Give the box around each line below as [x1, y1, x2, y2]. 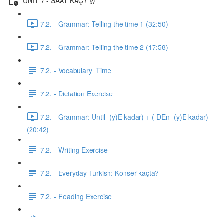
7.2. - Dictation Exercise [40, 88, 113, 98]
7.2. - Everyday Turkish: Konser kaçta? [40, 168, 159, 178]
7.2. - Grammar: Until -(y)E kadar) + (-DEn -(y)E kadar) [40, 111, 208, 122]
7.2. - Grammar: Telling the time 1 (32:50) [40, 18, 168, 29]
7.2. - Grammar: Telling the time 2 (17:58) [40, 42, 168, 52]
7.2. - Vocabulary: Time [40, 65, 111, 75]
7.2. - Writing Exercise [40, 144, 108, 155]
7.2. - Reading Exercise [40, 191, 112, 201]
